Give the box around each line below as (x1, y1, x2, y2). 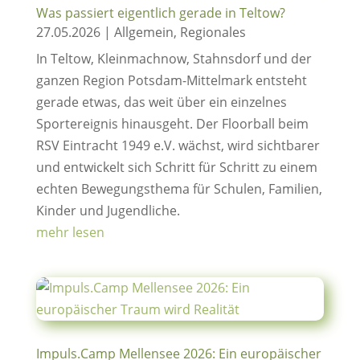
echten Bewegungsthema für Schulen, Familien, (35, 180, 322, 198)
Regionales (179, 23, 246, 41)
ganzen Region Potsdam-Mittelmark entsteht (35, 72, 307, 89)
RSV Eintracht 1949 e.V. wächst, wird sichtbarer (35, 137, 320, 154)
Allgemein (113, 23, 174, 41)
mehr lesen (35, 223, 104, 241)
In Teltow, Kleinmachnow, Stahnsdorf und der (35, 50, 312, 67)
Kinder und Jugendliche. (35, 202, 180, 219)
